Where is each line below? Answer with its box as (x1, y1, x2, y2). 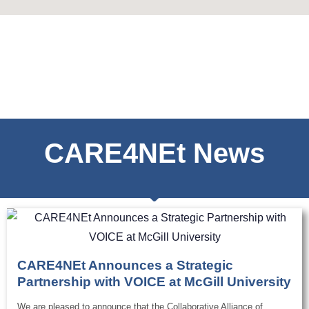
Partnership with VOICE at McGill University (17, 275, 291, 290)
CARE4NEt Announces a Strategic (17, 258, 233, 273)
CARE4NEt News (44, 138, 265, 169)
